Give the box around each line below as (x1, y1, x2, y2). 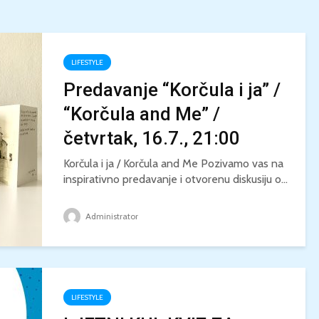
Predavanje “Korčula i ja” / (63, 79, 281, 100)
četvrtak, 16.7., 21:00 (63, 127, 240, 149)
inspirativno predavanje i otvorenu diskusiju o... (63, 172, 288, 186)
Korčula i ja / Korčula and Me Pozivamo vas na (63, 157, 283, 170)
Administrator (83, 211, 138, 221)
